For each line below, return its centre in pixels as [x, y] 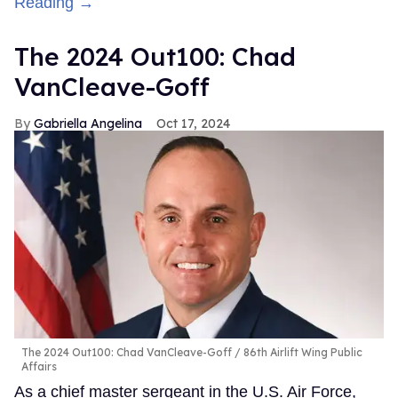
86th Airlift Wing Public [302, 352]
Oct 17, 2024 [193, 124]
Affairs [39, 366]
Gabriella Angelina [88, 124]
